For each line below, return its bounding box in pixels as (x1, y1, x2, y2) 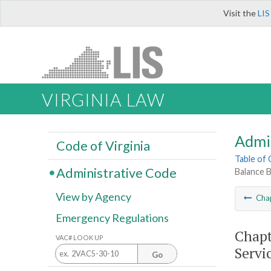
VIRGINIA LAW (42, 90, 165, 111)
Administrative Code (56, 165, 177, 181)
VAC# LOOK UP (56, 233, 103, 241)
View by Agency (56, 190, 131, 204)
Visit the (223, 8, 258, 18)
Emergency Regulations (56, 211, 169, 225)
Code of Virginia (56, 137, 150, 154)
